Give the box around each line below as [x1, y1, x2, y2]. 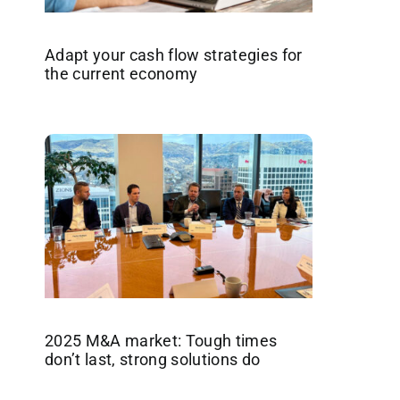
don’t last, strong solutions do [44, 349, 261, 369]
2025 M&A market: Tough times [44, 330, 278, 350]
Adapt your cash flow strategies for [44, 45, 303, 64]
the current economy [44, 63, 198, 83]
